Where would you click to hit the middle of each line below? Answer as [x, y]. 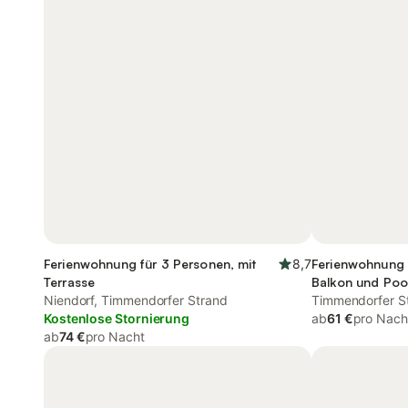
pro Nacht [115, 337]
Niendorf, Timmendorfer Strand [136, 300]
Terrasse [70, 282]
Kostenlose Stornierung [117, 318]
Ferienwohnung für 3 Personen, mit [150, 264]
